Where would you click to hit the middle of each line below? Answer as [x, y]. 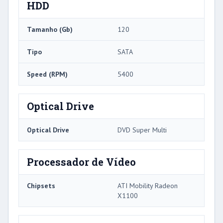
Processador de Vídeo [81, 162]
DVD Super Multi [142, 130]
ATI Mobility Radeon [148, 186]
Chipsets [41, 186]
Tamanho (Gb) [50, 30]
